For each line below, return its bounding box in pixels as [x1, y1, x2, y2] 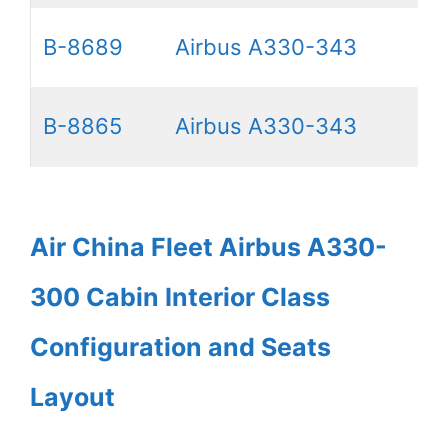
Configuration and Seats [30, 332, 331, 363]
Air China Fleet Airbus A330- [30, 232, 387, 263]
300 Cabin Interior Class [30, 282, 330, 313]
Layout [30, 382, 115, 413]
